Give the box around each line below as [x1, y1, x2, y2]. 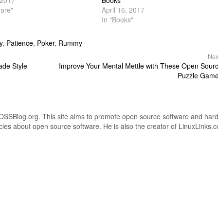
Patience [6, 38, 33, 48]
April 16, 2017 [101, 5, 145, 15]
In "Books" [101, 15, 133, 24]
